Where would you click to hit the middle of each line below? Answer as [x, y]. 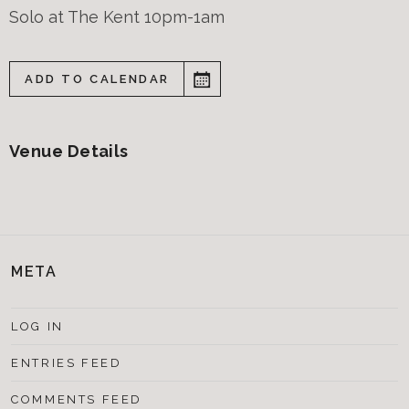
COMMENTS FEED [77, 400]
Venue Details [69, 152]
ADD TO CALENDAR [97, 79]
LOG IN [37, 327]
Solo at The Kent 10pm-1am [117, 17]
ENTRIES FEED [67, 363]
